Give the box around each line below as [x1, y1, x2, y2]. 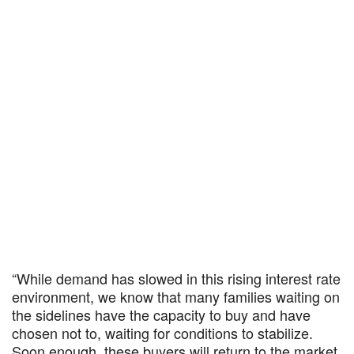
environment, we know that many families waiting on [12, 286, 340, 307]
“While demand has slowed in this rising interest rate [12, 268, 341, 288]
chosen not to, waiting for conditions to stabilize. [12, 322, 313, 343]
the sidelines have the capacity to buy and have [12, 304, 311, 325]
